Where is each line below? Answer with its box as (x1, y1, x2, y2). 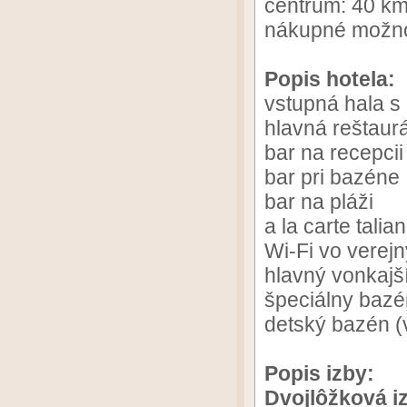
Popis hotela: (264, 67, 395, 91)
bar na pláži (264, 190, 373, 213)
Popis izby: (264, 362, 374, 385)
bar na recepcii (264, 141, 403, 164)
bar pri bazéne (264, 165, 400, 189)
